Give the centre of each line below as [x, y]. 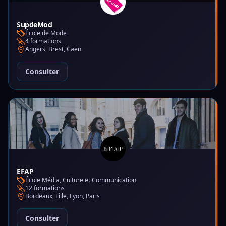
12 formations [45, 188]
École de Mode [46, 33]
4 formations [43, 41]
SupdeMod [35, 24]
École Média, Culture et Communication [81, 180]
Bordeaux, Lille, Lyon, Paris [63, 196]
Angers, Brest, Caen [53, 49]
